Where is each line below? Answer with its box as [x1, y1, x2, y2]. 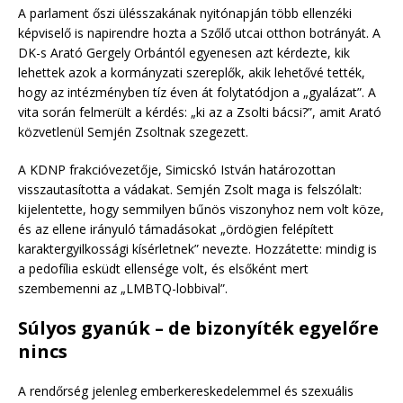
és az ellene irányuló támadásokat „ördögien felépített [18, 219, 334, 237]
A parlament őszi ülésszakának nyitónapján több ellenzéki [18, 4, 352, 22]
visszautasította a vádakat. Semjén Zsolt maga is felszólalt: [18, 180, 362, 198]
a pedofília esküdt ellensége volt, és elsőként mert [18, 259, 309, 277]
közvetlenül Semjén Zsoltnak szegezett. [18, 122, 248, 140]
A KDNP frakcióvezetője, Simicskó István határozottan [18, 160, 336, 178]
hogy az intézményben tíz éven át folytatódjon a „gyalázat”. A [18, 83, 376, 101]
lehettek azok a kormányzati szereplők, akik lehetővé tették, [18, 63, 365, 81]
